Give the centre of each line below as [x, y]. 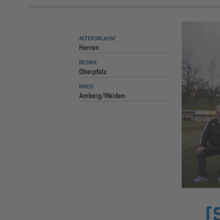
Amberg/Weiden [102, 95]
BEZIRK [88, 62]
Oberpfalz [93, 71]
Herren [89, 47]
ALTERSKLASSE [98, 38]
